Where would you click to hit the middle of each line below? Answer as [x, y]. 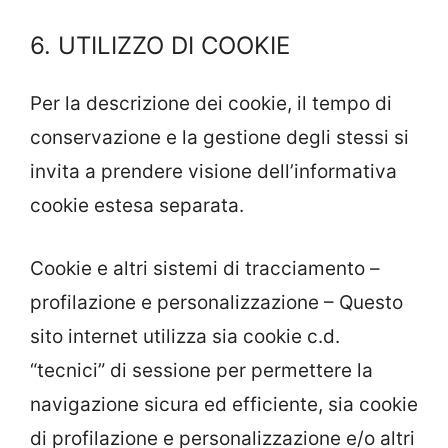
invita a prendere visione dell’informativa [213, 171]
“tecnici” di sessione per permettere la [201, 370]
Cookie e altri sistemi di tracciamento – [205, 268]
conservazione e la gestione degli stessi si [219, 137]
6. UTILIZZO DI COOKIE [160, 45]
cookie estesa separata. [137, 205]
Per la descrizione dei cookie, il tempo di [211, 103]
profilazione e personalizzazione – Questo [216, 302]
